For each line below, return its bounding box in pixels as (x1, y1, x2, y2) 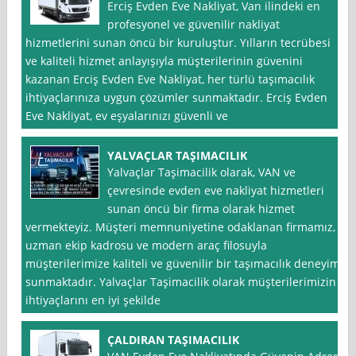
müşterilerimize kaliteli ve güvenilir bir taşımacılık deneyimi (25, 256, 344, 272)
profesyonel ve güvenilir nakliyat (107, 17, 281, 33)
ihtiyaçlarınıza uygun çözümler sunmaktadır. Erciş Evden (25, 90, 328, 106)
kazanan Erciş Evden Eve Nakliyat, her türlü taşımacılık (25, 72, 315, 87)
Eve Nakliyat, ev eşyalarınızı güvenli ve (25, 108, 229, 124)
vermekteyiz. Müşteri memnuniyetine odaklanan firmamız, (25, 219, 336, 235)
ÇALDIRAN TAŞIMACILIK (107, 332, 240, 348)
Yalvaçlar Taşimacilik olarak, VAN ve (107, 164, 296, 180)
